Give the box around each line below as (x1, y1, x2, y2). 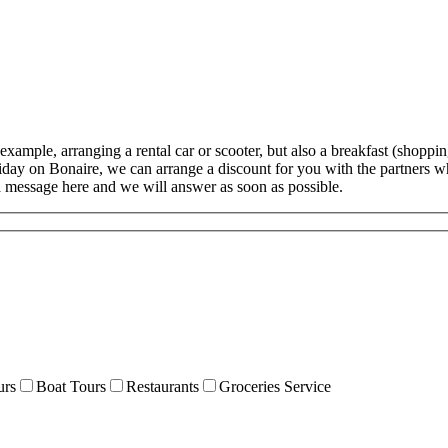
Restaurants (126, 377, 199, 395)
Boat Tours (36, 377, 106, 395)
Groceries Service (219, 377, 331, 395)
